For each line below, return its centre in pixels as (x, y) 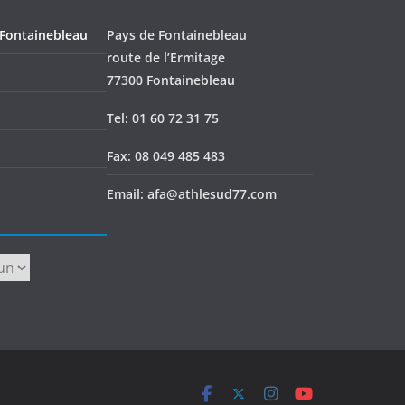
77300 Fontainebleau (171, 80)
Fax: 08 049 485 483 (166, 156)
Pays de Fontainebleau (177, 35)
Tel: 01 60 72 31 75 (163, 118)
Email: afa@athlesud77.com (192, 194)
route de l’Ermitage (166, 57)
